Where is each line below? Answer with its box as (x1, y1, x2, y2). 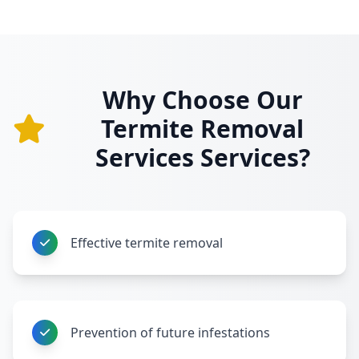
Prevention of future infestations (71, 324, 270, 341)
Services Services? (95, 141, 310, 174)
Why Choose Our (102, 83, 303, 116)
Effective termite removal (71, 234, 223, 252)
